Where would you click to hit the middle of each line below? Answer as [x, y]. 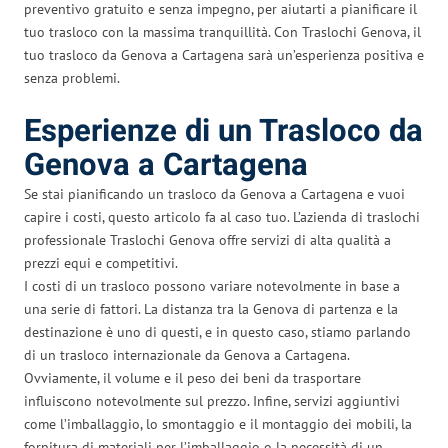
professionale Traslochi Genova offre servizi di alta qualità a [207, 239]
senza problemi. [72, 77]
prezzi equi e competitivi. [101, 262]
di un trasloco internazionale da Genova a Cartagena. [186, 354]
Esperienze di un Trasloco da [223, 131]
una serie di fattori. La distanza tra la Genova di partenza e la [211, 308]
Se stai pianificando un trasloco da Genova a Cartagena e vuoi [214, 193]
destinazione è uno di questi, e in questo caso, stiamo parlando [217, 331]
